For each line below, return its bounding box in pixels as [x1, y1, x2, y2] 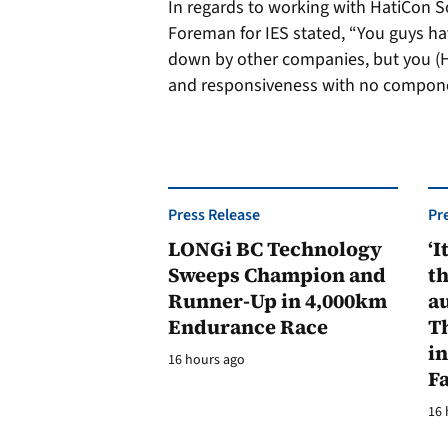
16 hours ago [168, 350, 245, 370]
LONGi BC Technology [168, 235, 382, 263]
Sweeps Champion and [168, 261, 386, 289]
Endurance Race [168, 313, 328, 341]
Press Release [168, 204, 260, 226]
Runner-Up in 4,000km [168, 287, 387, 315]
